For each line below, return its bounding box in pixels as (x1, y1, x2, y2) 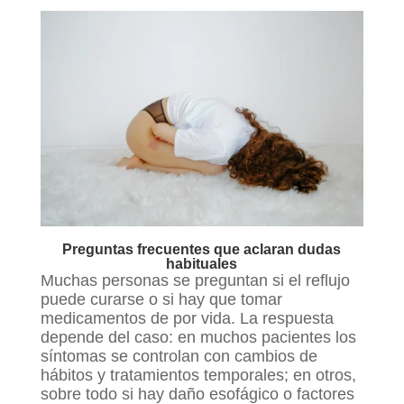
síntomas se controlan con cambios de (40, 346, 317, 365)
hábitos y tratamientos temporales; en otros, (40, 365, 356, 384)
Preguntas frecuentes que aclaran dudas (62, 241, 342, 257)
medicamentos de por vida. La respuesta (40, 308, 334, 327)
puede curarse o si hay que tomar (40, 289, 282, 308)
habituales (166, 255, 238, 271)
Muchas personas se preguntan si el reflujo (40, 271, 350, 289)
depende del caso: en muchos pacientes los (40, 327, 356, 346)
